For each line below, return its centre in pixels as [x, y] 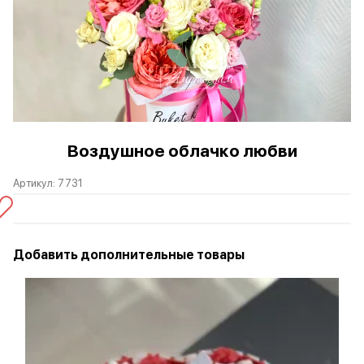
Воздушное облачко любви [182, 151]
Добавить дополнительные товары [129, 255]
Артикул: [36, 183]
